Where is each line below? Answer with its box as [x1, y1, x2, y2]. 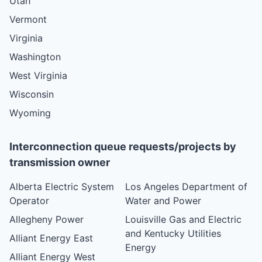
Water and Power [125, 194, 202, 206]
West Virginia [9, 69, 67, 81]
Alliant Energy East [9, 232, 93, 244]
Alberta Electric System [9, 180, 114, 192]
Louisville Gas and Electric [125, 213, 242, 225]
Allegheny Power [9, 213, 84, 225]
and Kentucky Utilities [125, 227, 222, 239]
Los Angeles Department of [125, 180, 248, 192]
